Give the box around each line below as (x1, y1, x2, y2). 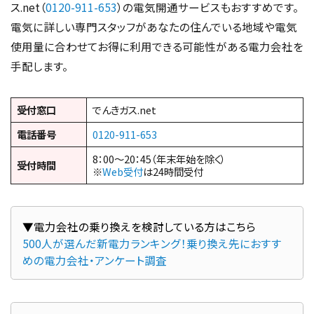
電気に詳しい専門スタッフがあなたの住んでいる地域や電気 (11, 18, 297, 34)
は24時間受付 (143, 163, 203, 179)
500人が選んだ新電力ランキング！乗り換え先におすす (22, 235, 282, 251)
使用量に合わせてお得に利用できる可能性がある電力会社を (11, 38, 303, 54)
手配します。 (11, 57, 68, 74)
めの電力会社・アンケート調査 (22, 252, 167, 268)
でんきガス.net (93, 102, 156, 117)
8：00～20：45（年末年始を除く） (93, 151, 226, 166)
